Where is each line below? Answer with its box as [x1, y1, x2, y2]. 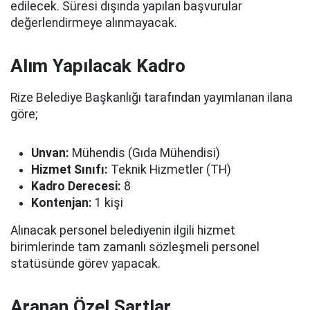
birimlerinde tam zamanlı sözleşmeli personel [10, 240, 259, 254]
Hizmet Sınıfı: [31, 163, 108, 176]
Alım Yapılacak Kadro [10, 55, 185, 76]
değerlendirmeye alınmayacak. [10, 16, 177, 30]
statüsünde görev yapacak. [10, 257, 161, 271]
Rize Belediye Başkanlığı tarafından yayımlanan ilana [10, 91, 293, 104]
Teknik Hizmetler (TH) [108, 163, 231, 176]
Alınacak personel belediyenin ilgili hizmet [10, 224, 235, 237]
